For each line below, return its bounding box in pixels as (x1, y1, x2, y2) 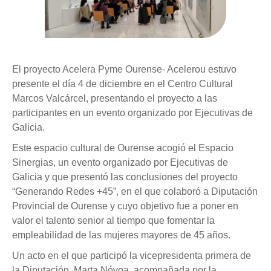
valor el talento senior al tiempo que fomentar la (12, 215, 215, 226)
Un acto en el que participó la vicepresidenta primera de (12, 250, 251, 261)
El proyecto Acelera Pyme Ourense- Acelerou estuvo (12, 64, 237, 74)
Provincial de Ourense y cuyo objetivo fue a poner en (12, 201, 238, 211)
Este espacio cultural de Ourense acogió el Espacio (12, 143, 233, 153)
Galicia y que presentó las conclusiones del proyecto (12, 172, 238, 182)
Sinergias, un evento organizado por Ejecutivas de (12, 157, 228, 168)
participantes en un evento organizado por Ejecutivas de (12, 108, 253, 118)
